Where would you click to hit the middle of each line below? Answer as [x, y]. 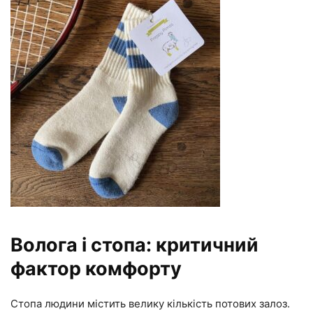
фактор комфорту [96, 269]
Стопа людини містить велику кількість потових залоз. [150, 304]
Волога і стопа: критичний [134, 245]
